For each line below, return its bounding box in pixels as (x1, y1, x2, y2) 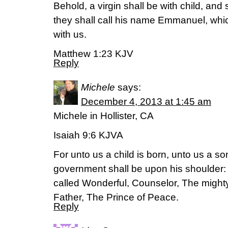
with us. (53, 29, 87, 40)
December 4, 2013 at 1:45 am (81, 96, 211, 107)
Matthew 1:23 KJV (53, 48, 133, 59)
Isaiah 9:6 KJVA (53, 130, 123, 140)
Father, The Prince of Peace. (53, 192, 179, 203)
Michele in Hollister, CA (53, 110, 154, 121)
